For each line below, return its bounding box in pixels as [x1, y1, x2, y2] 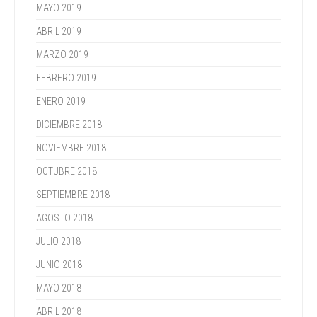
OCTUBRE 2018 [36, 166, 97, 177]
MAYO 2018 [36, 282, 81, 294]
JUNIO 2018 [36, 259, 82, 270]
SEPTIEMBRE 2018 [36, 189, 110, 200]
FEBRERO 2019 [36, 72, 96, 83]
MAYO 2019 [36, 2, 81, 13]
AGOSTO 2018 [36, 212, 93, 224]
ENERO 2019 [36, 96, 86, 107]
